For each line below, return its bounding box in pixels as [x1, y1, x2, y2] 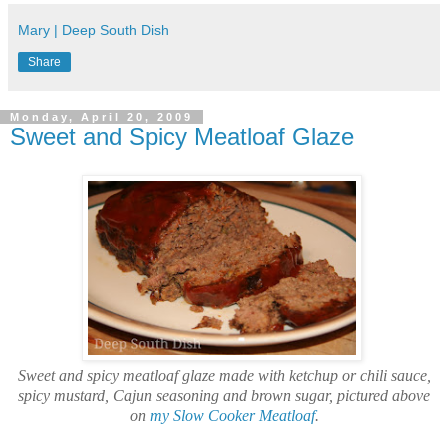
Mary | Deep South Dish [18, 22, 169, 39]
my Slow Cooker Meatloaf [149, 406, 315, 424]
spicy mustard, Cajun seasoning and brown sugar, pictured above [18, 386, 430, 404]
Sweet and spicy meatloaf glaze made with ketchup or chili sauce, [17, 366, 431, 384]
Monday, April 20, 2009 [10, 111, 193, 124]
